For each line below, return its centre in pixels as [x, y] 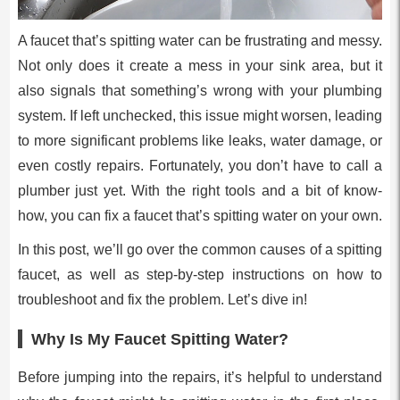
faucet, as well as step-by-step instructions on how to [200, 274]
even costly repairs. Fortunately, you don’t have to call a [200, 165]
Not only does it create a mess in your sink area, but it [200, 65]
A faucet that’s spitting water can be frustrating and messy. [200, 40]
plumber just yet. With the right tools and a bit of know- [200, 190]
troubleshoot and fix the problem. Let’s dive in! [162, 299]
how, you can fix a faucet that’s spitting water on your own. [200, 215]
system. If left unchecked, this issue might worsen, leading [200, 115]
